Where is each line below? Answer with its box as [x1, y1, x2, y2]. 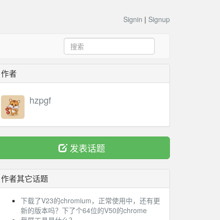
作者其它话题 [1, 173, 48, 184]
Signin [123, 14, 142, 24]
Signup [148, 14, 170, 24]
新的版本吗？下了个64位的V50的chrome [21, 205, 147, 215]
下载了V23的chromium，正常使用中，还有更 [21, 195, 160, 205]
